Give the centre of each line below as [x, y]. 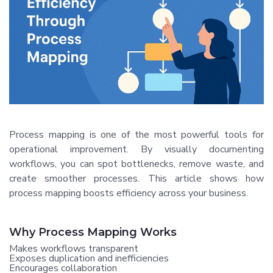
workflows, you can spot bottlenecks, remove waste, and [136, 164]
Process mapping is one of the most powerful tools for [136, 134]
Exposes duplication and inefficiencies [89, 258]
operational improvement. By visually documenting [136, 149]
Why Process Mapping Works [93, 232]
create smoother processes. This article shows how [136, 178]
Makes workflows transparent [74, 248]
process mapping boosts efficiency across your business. [129, 193]
